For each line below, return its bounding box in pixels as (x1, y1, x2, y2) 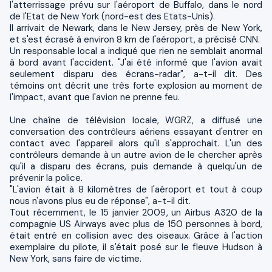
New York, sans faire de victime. (10, 252, 141, 265)
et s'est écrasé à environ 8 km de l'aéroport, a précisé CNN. (10, 33, 260, 46)
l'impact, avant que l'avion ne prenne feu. (10, 90, 180, 103)
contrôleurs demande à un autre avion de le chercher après (10, 148, 262, 161)
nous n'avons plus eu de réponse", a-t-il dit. (10, 194, 191, 207)
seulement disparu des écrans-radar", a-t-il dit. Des (10, 67, 262, 80)
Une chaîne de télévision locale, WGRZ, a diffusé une (10, 114, 262, 126)
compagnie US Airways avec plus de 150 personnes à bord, (10, 217, 262, 230)
